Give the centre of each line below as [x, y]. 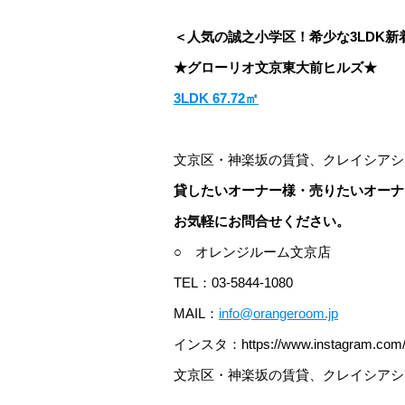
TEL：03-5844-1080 [233, 283]
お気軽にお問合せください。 [262, 221]
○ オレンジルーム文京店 [252, 252]
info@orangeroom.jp [278, 313]
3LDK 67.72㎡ [216, 98]
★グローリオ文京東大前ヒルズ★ [275, 67]
